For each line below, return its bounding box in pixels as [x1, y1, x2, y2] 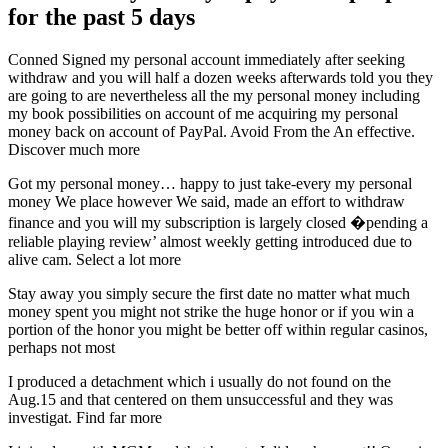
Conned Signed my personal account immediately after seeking [8, 51, 405, 69]
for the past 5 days [8, 4, 195, 31]
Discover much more [8, 141, 140, 159]
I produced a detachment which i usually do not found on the [8, 373, 391, 391]
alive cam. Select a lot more [8, 251, 181, 269]
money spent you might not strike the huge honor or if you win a [8, 303, 414, 321]
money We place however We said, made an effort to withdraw [8, 193, 405, 211]
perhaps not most [8, 339, 115, 357]
